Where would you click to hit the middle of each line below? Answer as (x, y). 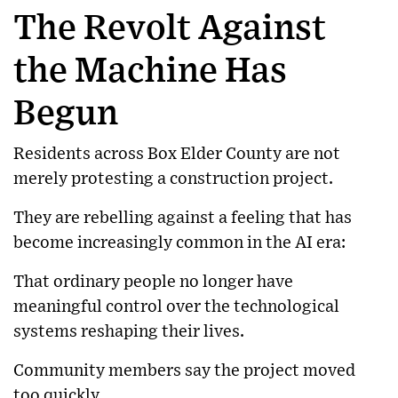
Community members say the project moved (184, 370)
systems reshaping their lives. (129, 331)
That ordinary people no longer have (153, 282)
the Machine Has (150, 71)
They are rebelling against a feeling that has (183, 218)
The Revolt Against (170, 28)
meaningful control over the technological (176, 306)
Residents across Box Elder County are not (177, 154)
